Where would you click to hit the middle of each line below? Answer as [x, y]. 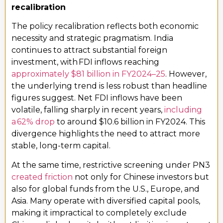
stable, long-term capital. [61, 146]
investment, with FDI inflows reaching [85, 62]
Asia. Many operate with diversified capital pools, [106, 201]
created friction [42, 177]
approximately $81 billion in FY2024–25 [88, 74]
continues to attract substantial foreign [89, 50]
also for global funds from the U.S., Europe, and [106, 189]
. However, [186, 74]
